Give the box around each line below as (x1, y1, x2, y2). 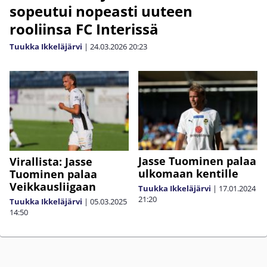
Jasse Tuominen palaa (138, 154, 256, 169)
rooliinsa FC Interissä (10, 19, 159, 39)
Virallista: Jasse (10, 154, 92, 169)
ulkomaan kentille (138, 166, 238, 181)
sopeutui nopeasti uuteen (10, 1, 193, 21)
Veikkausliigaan (10, 179, 96, 194)
